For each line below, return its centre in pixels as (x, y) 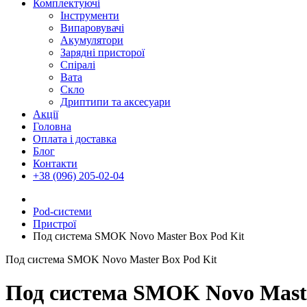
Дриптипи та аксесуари (115, 102)
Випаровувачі (92, 28)
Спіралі (78, 65)
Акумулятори (92, 40)
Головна (52, 126)
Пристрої (54, 224)
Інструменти (90, 15)
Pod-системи (62, 211)
